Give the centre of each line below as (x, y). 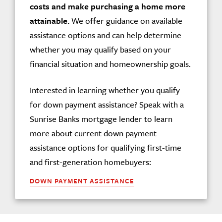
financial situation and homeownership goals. (110, 64)
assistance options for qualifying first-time (106, 147)
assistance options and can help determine (106, 35)
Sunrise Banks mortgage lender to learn (101, 119)
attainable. (50, 21)
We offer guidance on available (126, 21)
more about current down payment (93, 133)
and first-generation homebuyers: (90, 162)
